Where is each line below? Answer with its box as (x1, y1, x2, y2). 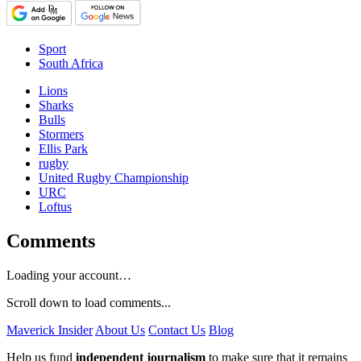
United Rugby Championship (39, 170, 189, 185)
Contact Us (148, 322, 205, 337)
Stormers (39, 127, 84, 141)
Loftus (39, 199, 72, 214)
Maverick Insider (6, 322, 93, 337)
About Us (95, 322, 145, 337)
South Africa (39, 56, 103, 70)
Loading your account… (6, 268, 131, 282)
